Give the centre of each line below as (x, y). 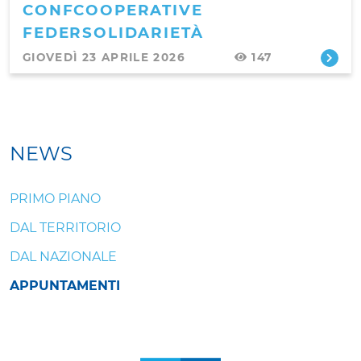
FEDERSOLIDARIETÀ (113, 32)
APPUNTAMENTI (65, 286)
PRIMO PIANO (55, 199)
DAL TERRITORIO (65, 228)
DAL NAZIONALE (63, 257)
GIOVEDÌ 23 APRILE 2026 (104, 57)
